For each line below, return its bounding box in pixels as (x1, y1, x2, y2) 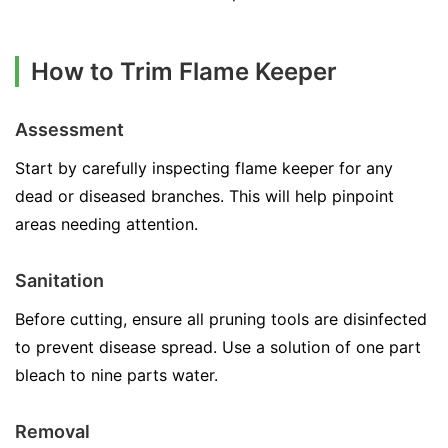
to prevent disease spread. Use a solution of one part (15, 337, 421, 357)
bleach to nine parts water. (15, 365, 218, 385)
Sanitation (15, 270, 104, 291)
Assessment (15, 119, 124, 140)
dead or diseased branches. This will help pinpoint (15, 186, 394, 206)
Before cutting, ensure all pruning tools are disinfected (15, 309, 427, 329)
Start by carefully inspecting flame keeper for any (15, 158, 393, 178)
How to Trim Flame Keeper (31, 57, 337, 86)
